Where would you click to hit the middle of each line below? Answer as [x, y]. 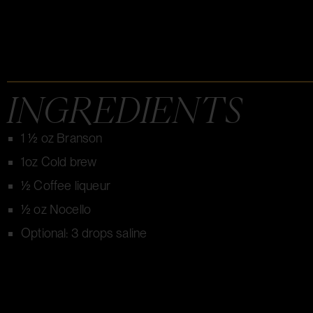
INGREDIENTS [124, 110]
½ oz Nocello [56, 209]
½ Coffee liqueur [66, 185]
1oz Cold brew [59, 162]
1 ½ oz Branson [62, 138]
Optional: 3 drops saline [84, 233]
